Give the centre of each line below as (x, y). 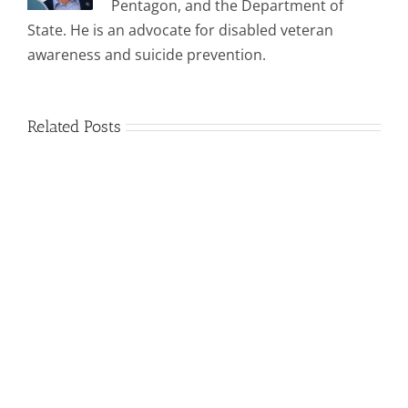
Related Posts (74, 126)
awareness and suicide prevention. (147, 54)
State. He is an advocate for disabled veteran (180, 30)
